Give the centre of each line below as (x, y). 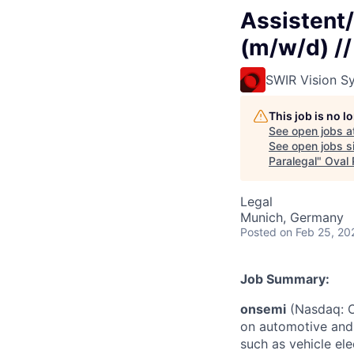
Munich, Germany (292, 217)
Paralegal (293, 160)
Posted (258, 232)
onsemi (263, 309)
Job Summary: (285, 279)
